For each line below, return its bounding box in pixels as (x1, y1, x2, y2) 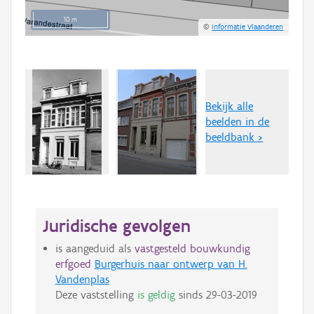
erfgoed (55, 257, 91, 271)
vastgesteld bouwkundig (134, 242, 250, 256)
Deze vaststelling (55, 288, 137, 302)
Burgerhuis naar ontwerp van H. (94, 257, 247, 271)
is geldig (137, 288, 175, 302)
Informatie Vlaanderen (212, 22, 284, 32)
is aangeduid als (55, 242, 135, 256)
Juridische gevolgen (43, 215, 191, 237)
